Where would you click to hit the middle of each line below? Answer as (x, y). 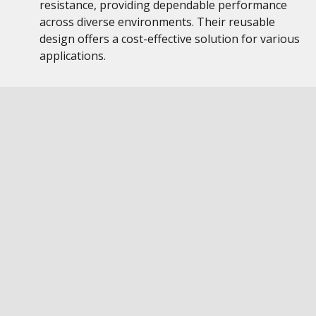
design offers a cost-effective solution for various (170, 39)
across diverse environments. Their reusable (157, 22)
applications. (73, 56)
